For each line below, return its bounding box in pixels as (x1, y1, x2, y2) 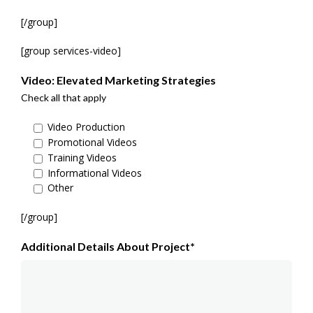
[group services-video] (21, 44, 121, 58)
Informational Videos (48, 166, 142, 180)
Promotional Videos (48, 136, 137, 150)
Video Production (48, 120, 125, 134)
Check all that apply (21, 92, 106, 104)
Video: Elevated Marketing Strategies (21, 73, 216, 87)
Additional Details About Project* (21, 240, 195, 254)
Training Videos (48, 150, 117, 164)
